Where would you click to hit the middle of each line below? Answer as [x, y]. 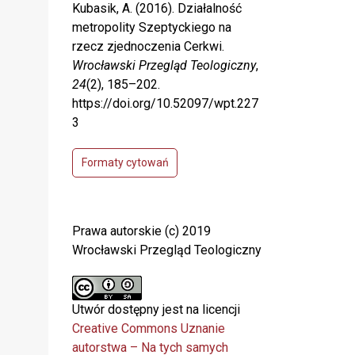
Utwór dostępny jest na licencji [156, 310]
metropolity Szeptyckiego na [152, 28]
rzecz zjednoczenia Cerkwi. [148, 47]
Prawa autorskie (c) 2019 [141, 231]
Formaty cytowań [125, 163]
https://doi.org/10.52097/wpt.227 [165, 104]
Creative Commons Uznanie [149, 329]
